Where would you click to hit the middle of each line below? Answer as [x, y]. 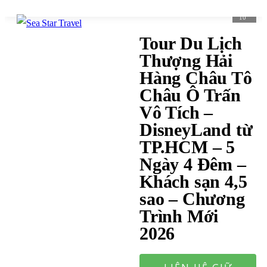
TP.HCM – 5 [187, 147]
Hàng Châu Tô [196, 78]
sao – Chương [192, 199]
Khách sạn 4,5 [193, 181]
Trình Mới [179, 216]
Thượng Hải [186, 60]
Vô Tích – [176, 112]
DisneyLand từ [196, 130]
